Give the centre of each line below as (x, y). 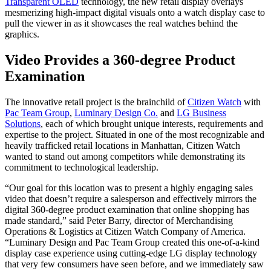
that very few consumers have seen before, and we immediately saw (134, 264)
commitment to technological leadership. (82, 167)
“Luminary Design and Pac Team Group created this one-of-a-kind (132, 242)
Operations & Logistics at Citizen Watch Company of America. (125, 231)
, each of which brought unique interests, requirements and (152, 123)
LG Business (201, 113)
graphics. (22, 34)
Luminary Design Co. (116, 113)
